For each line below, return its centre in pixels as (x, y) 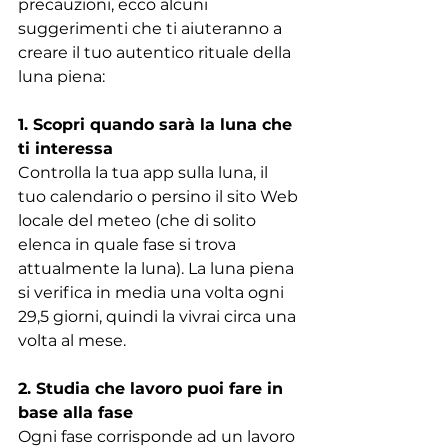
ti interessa (65, 148)
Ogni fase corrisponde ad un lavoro (158, 436)
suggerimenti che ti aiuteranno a (152, 28)
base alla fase (75, 412)
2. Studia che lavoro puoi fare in (153, 388)
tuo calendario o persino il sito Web (160, 196)
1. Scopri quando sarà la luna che (157, 124)
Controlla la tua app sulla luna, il (145, 172)
